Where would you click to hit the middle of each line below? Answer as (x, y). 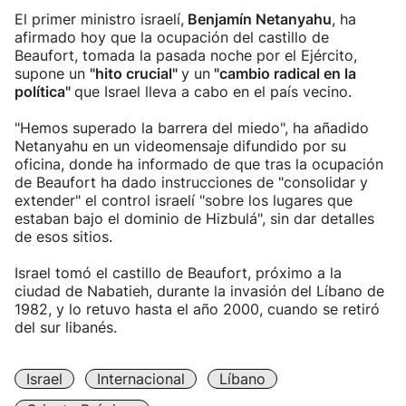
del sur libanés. (66, 327)
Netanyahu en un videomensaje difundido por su (180, 146)
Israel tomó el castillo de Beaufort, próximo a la (178, 273)
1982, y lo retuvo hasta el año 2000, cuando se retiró (197, 309)
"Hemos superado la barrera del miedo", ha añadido (192, 128)
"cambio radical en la (283, 73)
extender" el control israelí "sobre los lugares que (184, 200)
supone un (52, 73)
